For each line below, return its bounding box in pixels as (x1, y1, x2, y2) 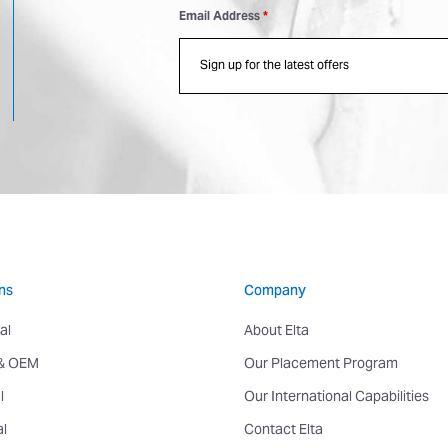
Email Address (179, 4, 263, 31)
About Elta (243, 317, 309, 348)
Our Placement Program (243, 350, 398, 381)
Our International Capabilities (243, 383, 429, 414)
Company (243, 277, 306, 308)
